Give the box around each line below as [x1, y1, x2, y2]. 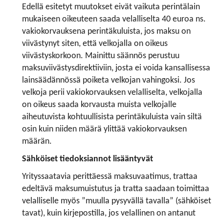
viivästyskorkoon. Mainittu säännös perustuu [22, 51, 179, 60]
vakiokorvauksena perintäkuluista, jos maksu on [22, 27, 191, 36]
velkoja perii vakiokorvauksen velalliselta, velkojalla [22, 88, 202, 97]
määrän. [22, 137, 54, 146]
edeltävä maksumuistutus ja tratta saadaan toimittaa [22, 184, 209, 193]
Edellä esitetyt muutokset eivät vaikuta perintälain [22, 2, 200, 11]
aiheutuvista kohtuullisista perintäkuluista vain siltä [22, 112, 202, 121]
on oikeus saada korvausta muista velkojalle [22, 100, 176, 109]
